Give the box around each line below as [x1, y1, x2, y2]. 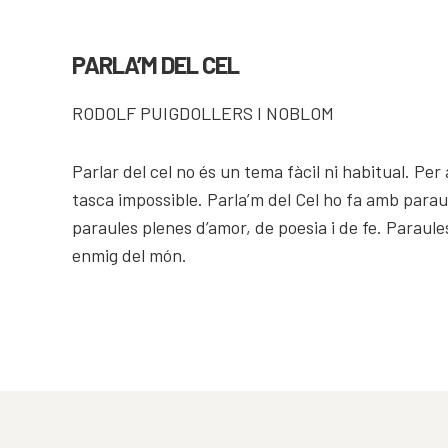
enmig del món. [72, 243, 187, 266]
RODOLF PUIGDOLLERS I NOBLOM [72, 101, 334, 124]
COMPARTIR [82, 24, 146, 39]
